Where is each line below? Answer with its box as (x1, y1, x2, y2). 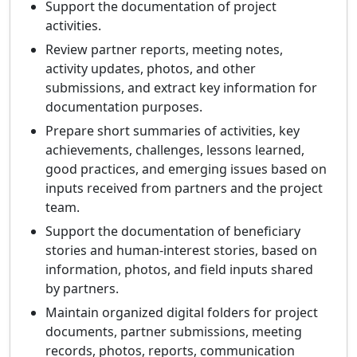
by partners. (45, 280, 119, 298)
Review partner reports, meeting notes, (45, 41, 283, 59)
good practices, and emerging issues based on (45, 160, 327, 178)
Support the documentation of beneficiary (45, 222, 300, 241)
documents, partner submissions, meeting (45, 323, 302, 341)
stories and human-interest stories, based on (45, 241, 317, 260)
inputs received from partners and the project (45, 179, 323, 198)
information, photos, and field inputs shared (45, 261, 313, 279)
